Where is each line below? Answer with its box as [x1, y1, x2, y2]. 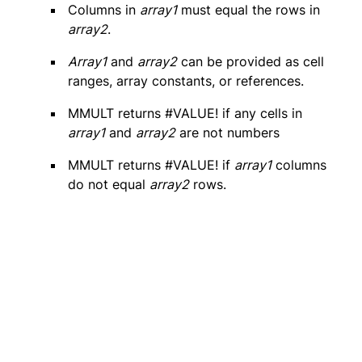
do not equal [68, 176, 149, 193]
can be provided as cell [177, 53, 324, 70]
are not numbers [175, 124, 280, 141]
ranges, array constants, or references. [68, 73, 304, 90]
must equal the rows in [177, 2, 320, 19]
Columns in [68, 2, 140, 19]
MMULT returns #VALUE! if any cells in [68, 105, 302, 122]
